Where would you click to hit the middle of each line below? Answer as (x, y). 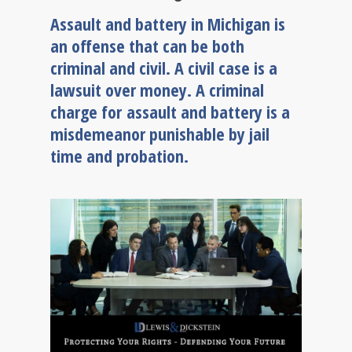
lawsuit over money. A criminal (157, 90)
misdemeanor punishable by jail (160, 134)
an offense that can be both (147, 46)
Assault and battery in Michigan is (168, 24)
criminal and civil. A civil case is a (164, 68)
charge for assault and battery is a (170, 112)
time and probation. (119, 156)
